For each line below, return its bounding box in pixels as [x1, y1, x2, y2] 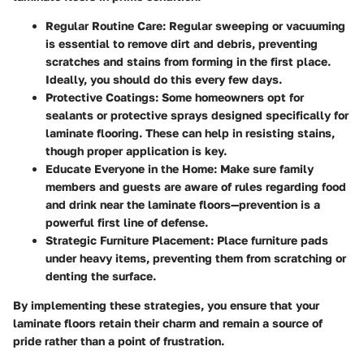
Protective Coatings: [45, 90, 158, 105]
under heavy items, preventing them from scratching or [45, 251, 346, 266]
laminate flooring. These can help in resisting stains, [45, 126, 335, 141]
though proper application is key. [45, 144, 227, 158]
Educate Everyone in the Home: [45, 162, 217, 176]
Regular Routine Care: [45, 19, 166, 33]
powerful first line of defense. [45, 215, 208, 230]
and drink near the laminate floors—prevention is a [45, 197, 320, 212]
